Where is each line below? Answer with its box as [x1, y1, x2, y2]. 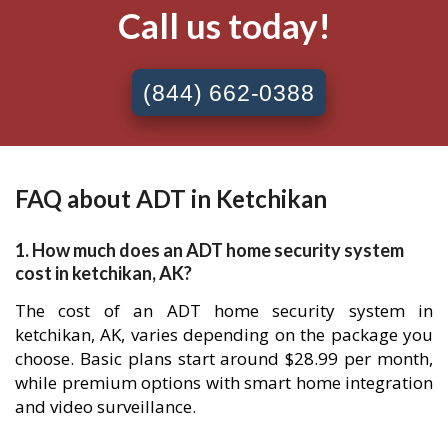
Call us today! [117, 4, 331, 47]
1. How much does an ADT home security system [15, 239, 404, 262]
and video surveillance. [15, 395, 196, 419]
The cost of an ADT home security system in [15, 299, 433, 323]
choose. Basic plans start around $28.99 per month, [15, 347, 433, 371]
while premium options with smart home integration [15, 371, 433, 395]
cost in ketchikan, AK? [15, 262, 192, 285]
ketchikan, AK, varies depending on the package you [15, 323, 433, 347]
